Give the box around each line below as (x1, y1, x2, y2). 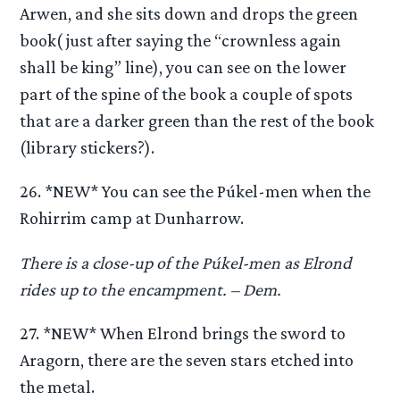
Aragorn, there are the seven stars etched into (20, 349, 354, 370)
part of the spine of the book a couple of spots (20, 84, 354, 104)
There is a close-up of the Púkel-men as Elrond (20, 252, 353, 272)
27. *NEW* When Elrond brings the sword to (20, 322, 346, 343)
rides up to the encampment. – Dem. (20, 279, 282, 299)
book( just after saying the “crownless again (20, 30, 342, 51)
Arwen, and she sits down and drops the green (20, 4, 359, 24)
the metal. (20, 376, 96, 396)
